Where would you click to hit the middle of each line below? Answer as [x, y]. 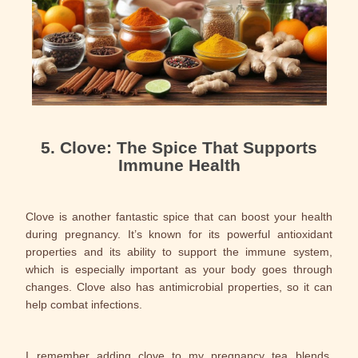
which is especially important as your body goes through [179, 269]
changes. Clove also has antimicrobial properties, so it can [179, 287]
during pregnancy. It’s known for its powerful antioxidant [179, 234]
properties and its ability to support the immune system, [179, 252]
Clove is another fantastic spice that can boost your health [179, 217]
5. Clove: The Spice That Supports [179, 147]
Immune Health [179, 165]
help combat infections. [84, 304]
